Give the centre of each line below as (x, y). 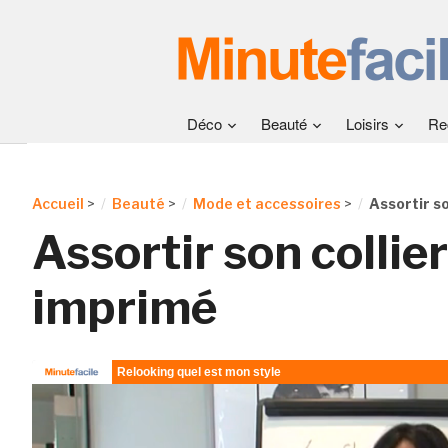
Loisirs (367, 123)
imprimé (124, 307)
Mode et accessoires (266, 203)
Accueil (57, 203)
